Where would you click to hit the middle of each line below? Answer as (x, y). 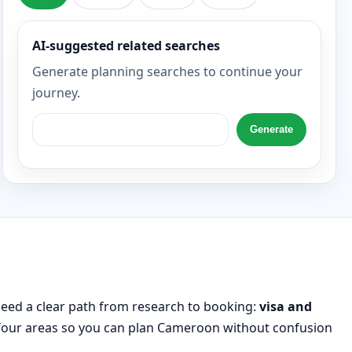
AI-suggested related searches (126, 45)
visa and (286, 306)
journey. (56, 92)
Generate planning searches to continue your (167, 71)
